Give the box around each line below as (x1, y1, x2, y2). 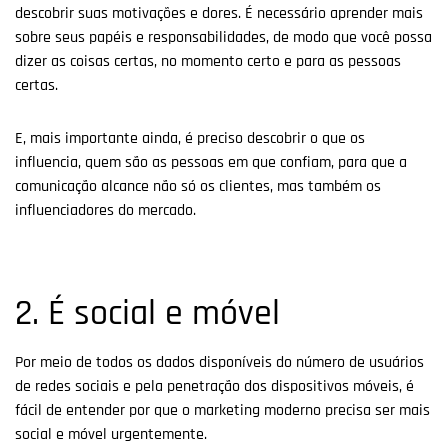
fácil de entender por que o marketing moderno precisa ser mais (15, 399, 430, 421)
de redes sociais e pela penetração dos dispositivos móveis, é (15, 375, 414, 397)
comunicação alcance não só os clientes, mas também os (15, 175, 381, 197)
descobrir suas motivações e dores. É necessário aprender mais (15, 3, 423, 25)
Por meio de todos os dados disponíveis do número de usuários (15, 351, 424, 373)
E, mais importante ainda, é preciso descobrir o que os (15, 127, 365, 149)
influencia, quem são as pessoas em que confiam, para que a (15, 151, 407, 173)
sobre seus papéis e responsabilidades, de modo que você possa (15, 27, 432, 49)
